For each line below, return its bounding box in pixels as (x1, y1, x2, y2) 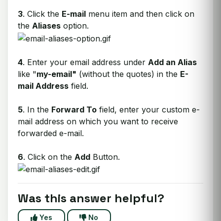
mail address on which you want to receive (18, 116, 178, 126)
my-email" (37, 69, 76, 79)
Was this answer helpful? (18, 190, 164, 206)
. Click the (23, 9, 62, 19)
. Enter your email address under (23, 57, 148, 67)
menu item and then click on (86, 9, 194, 19)
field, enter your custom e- (97, 104, 200, 114)
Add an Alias (148, 57, 197, 67)
